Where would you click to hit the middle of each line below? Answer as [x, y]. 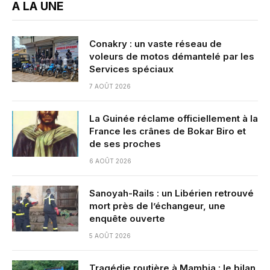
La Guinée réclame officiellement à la [174, 119]
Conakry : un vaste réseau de [155, 44]
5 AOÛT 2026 [110, 236]
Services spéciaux [131, 69]
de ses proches [125, 144]
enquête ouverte [127, 219]
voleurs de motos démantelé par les [172, 57]
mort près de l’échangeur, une [157, 206]
